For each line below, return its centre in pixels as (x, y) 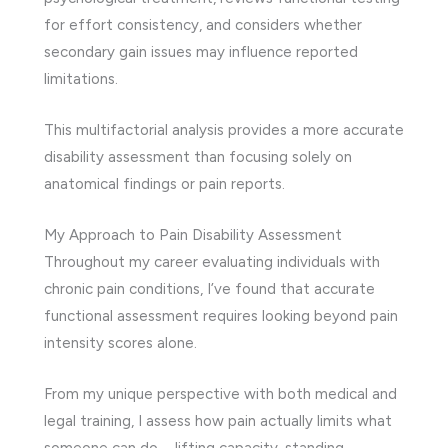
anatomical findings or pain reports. (164, 183)
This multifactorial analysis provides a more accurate (224, 129)
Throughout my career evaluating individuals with (212, 261)
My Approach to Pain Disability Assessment (193, 234)
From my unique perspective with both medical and (220, 393)
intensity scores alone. (120, 342)
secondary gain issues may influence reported (201, 51)
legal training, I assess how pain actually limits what (218, 420)
